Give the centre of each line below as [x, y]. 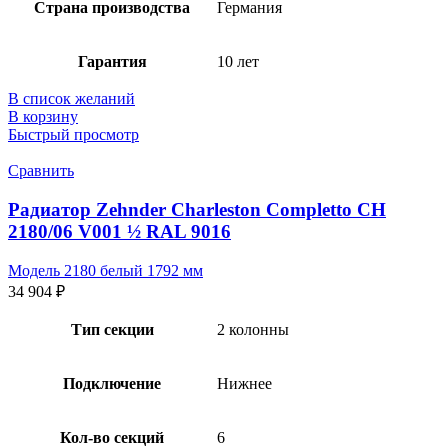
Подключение [112, 383]
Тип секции [112, 329]
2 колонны [253, 329]
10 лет [238, 62]
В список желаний [71, 99]
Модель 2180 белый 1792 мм [105, 270]
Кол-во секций [112, 437]
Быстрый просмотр [73, 135]
